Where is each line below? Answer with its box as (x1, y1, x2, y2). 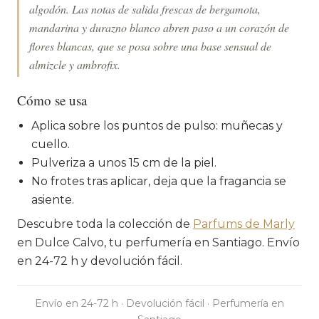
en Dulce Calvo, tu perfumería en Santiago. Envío (17, 235, 300, 249)
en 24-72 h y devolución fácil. (17, 253, 182, 268)
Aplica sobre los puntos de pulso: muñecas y (31, 118, 283, 132)
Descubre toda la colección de (17, 216, 193, 231)
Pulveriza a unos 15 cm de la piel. (31, 155, 216, 169)
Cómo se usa (17, 90, 87, 109)
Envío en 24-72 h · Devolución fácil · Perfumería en (35, 296, 284, 310)
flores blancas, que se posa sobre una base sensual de (29, 38, 271, 53)
